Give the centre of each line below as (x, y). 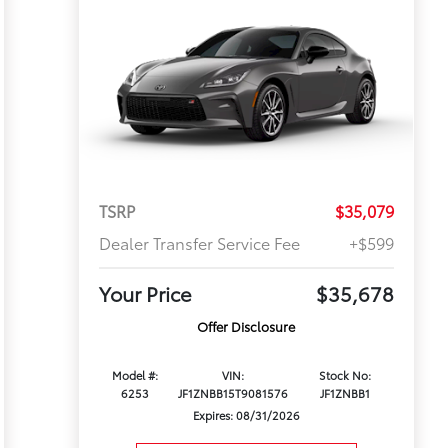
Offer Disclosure (246, 326)
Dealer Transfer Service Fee (199, 243)
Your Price (145, 293)
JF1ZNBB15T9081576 (233, 393)
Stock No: (345, 375)
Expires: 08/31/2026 (246, 415)
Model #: (134, 375)
